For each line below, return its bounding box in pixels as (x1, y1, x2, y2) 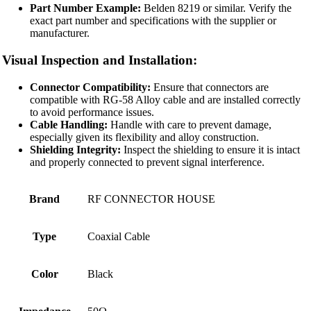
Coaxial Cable (87, 230, 150, 242)
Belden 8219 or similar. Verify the (141, 2, 292, 15)
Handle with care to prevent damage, (108, 118, 271, 131)
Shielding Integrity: (30, 143, 121, 155)
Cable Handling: (30, 118, 108, 131)
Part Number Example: (30, 2, 141, 15)
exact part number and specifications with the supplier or (30, 15, 276, 27)
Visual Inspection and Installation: (2, 52, 197, 67)
